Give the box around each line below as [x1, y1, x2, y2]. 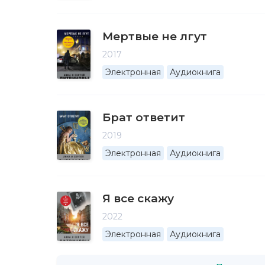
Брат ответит [102, 111, 185, 125]
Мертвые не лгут [102, 30, 207, 44]
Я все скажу [102, 192, 174, 206]
